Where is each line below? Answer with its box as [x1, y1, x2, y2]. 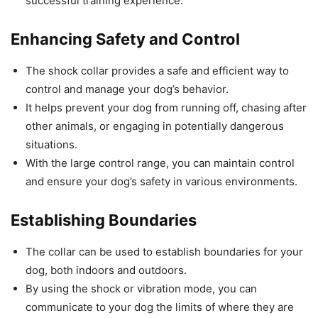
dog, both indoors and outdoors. [26, 263, 187, 278]
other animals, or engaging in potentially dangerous [26, 119, 284, 133]
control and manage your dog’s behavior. [26, 82, 229, 97]
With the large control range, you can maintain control [26, 156, 295, 170]
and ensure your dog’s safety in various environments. [26, 175, 297, 189]
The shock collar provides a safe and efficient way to [26, 64, 289, 78]
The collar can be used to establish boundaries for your [26, 245, 303, 259]
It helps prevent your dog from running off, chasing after [26, 101, 307, 115]
